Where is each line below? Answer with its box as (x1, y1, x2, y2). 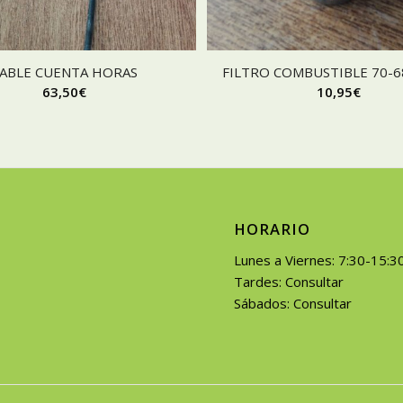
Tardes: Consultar (234, 273, 345, 291)
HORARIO (234, 219, 311, 240)
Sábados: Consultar (234, 294, 353, 313)
